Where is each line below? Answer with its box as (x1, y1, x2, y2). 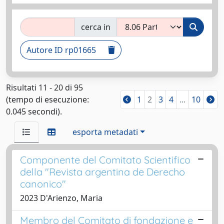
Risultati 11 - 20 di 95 (6, 82, 83, 93)
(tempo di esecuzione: (6, 94, 89, 105)
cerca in (81, 21, 110, 32)
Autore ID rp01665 (26, 44, 96, 55)
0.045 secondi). (6, 106, 62, 117)
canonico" (20, 177, 66, 190)
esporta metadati (72, 126, 138, 137)
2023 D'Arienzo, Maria (20, 192, 102, 203)
